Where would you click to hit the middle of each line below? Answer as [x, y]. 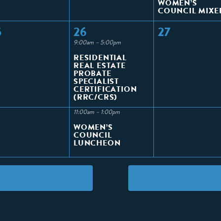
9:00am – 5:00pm [97, 42]
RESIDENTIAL [100, 57]
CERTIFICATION [105, 89]
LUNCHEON [97, 143]
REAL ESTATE [100, 65]
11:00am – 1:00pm [97, 112]
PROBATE [92, 73]
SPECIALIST [96, 81]
